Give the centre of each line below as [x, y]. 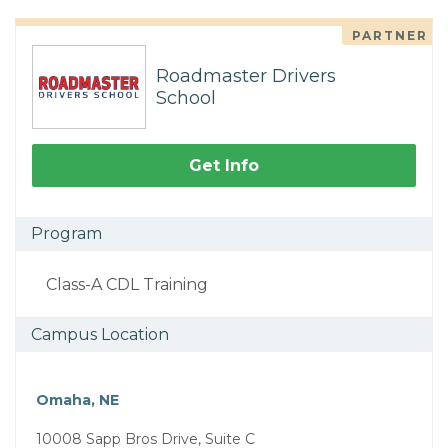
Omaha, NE [77, 399]
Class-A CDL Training [127, 284]
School [186, 98]
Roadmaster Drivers [246, 76]
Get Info [224, 165]
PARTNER [390, 35]
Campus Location [100, 334]
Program [66, 233]
